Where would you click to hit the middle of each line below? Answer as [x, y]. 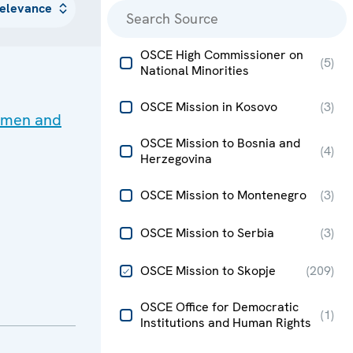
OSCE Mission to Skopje [208, 270]
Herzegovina [176, 158]
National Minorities [195, 70]
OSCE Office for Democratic [219, 307]
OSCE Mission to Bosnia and [220, 143]
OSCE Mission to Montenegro [223, 195]
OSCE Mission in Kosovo [209, 106]
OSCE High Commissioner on [222, 54]
